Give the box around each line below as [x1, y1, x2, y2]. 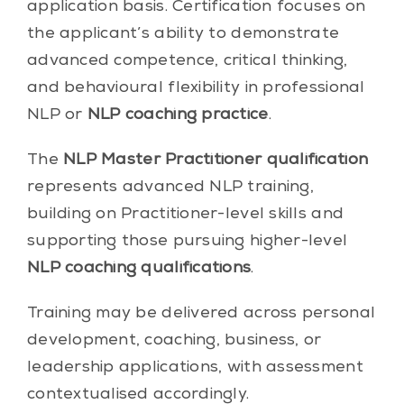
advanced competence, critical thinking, [26, 52, 348, 69]
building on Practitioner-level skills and [26, 206, 344, 223]
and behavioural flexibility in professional [26, 79, 365, 96]
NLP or [26, 106, 87, 124]
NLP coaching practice [87, 106, 269, 124]
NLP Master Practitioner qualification [63, 151, 369, 169]
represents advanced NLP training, [26, 179, 314, 196]
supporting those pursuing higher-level [26, 233, 348, 250]
